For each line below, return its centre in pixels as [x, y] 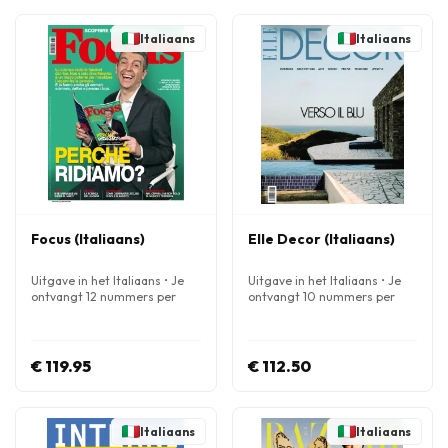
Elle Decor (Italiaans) [321, 239]
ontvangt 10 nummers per [321, 296]
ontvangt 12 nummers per [103, 296]
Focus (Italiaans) [88, 239]
